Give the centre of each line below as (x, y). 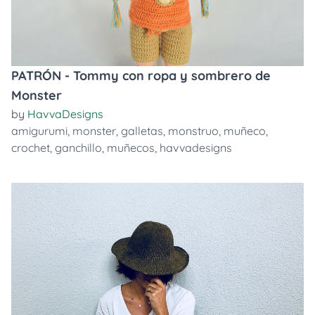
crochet (31, 148)
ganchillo (78, 148)
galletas (142, 131)
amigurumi (39, 131)
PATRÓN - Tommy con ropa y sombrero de (141, 76)
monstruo (193, 131)
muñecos (131, 148)
